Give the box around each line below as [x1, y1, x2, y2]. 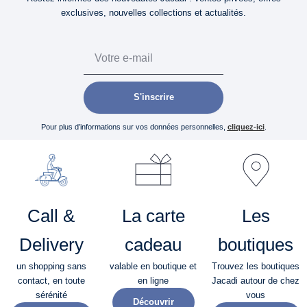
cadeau [125, 234, 182, 254]
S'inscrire [133, 92, 174, 103]
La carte [121, 206, 185, 225]
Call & [27, 206, 75, 225]
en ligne [138, 275, 169, 286]
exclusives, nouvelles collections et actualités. [61, 8, 246, 19]
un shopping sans [16, 260, 86, 271]
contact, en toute [17, 275, 85, 286]
